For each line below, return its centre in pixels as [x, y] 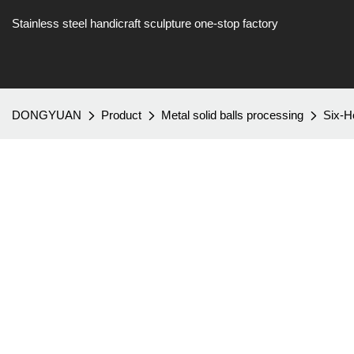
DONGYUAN [47, 115]
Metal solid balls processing [232, 115]
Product [121, 115]
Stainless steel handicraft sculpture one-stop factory [145, 23]
